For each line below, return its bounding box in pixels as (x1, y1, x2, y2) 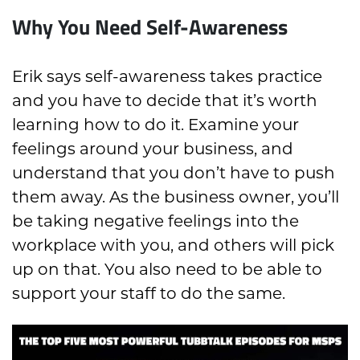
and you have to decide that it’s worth (12, 90, 317, 110)
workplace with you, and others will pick (12, 235, 334, 255)
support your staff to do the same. (12, 283, 285, 303)
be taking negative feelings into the (12, 211, 299, 231)
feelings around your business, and (12, 138, 293, 158)
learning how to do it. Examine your (12, 114, 299, 134)
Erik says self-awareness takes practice (12, 66, 322, 86)
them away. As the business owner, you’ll (12, 186, 339, 207)
